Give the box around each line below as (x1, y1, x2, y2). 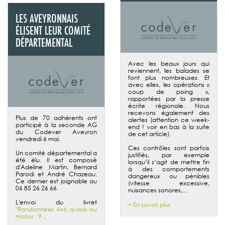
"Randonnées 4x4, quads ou (16, 204, 97, 213)
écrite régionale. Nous (128, 101, 209, 110)
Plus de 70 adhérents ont (16, 113, 97, 122)
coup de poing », (128, 87, 209, 96)
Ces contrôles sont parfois (128, 143, 209, 152)
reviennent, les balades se (128, 66, 209, 75)
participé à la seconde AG (16, 120, 97, 129)
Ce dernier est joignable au (16, 176, 97, 185)
